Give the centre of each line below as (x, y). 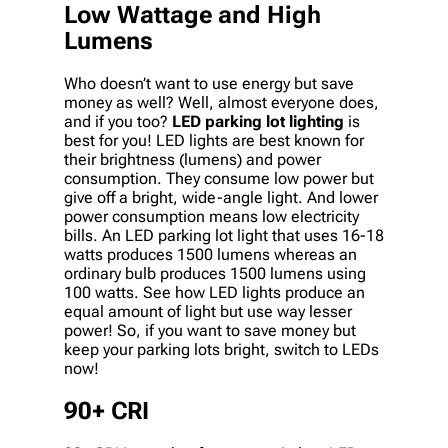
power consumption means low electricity (211, 217)
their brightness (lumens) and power (192, 160)
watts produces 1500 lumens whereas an (210, 255)
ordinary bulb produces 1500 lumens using (215, 274)
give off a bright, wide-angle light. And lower (221, 198)
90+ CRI (106, 411)
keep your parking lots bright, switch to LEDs (221, 350)
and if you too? (118, 122)
